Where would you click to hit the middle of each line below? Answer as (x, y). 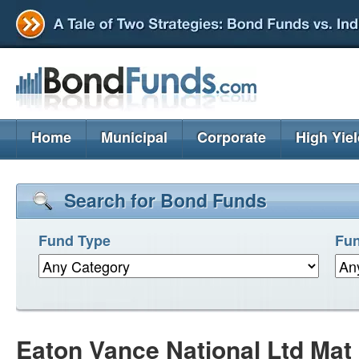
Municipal (134, 137)
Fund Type (75, 240)
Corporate (232, 137)
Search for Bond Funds (165, 200)
